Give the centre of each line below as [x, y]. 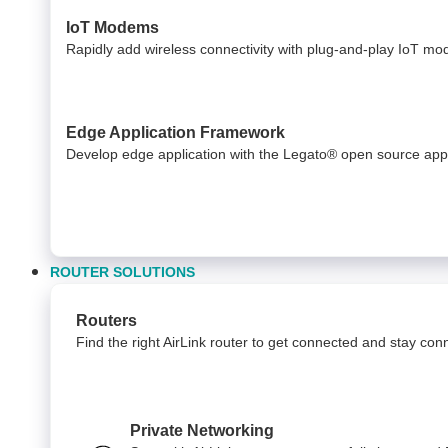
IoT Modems [112, 27]
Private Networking [201, 430]
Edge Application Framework [175, 132]
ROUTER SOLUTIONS [122, 271]
